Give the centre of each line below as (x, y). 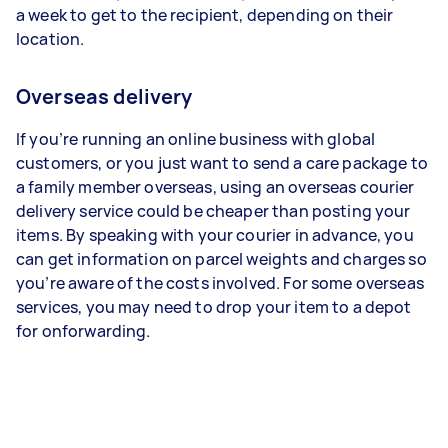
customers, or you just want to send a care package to (222, 163)
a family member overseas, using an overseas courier (215, 187)
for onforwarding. (83, 331)
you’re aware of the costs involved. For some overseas (220, 283)
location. (50, 39)
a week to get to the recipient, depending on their (205, 15)
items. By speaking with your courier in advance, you (215, 235)
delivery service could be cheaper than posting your (213, 211)
